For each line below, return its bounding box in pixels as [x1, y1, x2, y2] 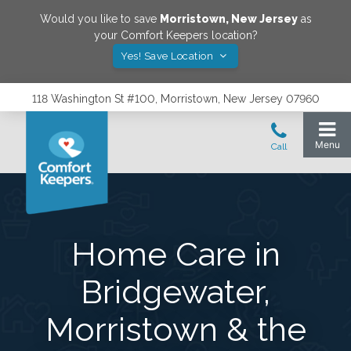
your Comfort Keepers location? [93, 29, 258, 42]
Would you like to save [39, 13, 160, 25]
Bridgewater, [81, 273, 270, 311]
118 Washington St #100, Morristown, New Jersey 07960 [31, 92, 320, 105]
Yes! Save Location [121, 50, 216, 62]
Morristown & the [45, 310, 306, 349]
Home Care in [71, 235, 280, 273]
